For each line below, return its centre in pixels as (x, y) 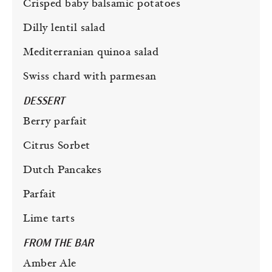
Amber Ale (50, 264)
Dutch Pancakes (62, 171)
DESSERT (44, 102)
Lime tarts (49, 219)
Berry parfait (55, 122)
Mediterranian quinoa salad (91, 53)
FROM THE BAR (58, 244)
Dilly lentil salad (64, 29)
